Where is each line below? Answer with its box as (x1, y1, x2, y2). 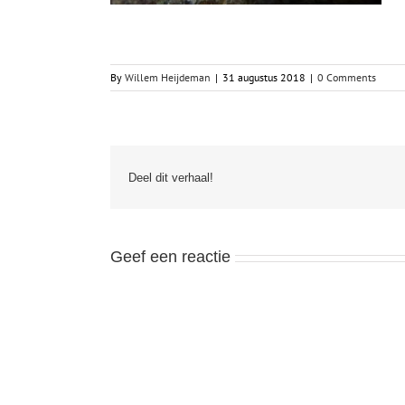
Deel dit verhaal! (128, 170, 213, 184)
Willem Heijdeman (125, 71, 211, 84)
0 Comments (317, 71, 376, 84)
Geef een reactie (110, 248, 231, 266)
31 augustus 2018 (222, 71, 306, 84)
